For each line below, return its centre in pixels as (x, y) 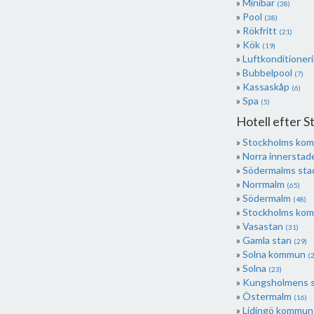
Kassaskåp (267, 87)
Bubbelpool (268, 73)
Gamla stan (268, 240)
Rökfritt (260, 30)
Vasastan (264, 226)
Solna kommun (275, 254)
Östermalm (268, 296)
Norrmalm (264, 184)
